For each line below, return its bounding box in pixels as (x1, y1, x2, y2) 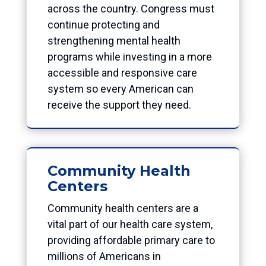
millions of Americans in (47, 249, 161, 262)
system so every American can (47, 82, 194, 95)
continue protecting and (47, 18, 160, 31)
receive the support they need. (47, 98, 191, 111)
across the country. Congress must (47, 2, 214, 15)
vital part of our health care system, (47, 217, 213, 230)
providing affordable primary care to (47, 233, 215, 246)
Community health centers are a (47, 201, 198, 214)
